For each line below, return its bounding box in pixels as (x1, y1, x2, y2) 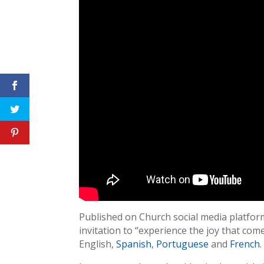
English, (79, 237, 117, 251)
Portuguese (156, 237, 209, 251)
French (230, 237, 260, 251)
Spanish (116, 237, 152, 251)
